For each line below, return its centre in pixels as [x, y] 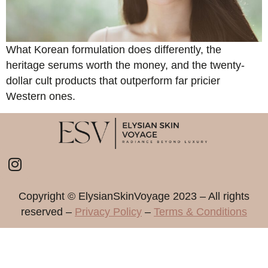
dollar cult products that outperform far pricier [113, 81]
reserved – [48, 212]
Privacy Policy [108, 212]
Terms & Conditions [200, 212]
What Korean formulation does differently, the [114, 50]
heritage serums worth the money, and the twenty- [125, 66]
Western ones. [41, 97]
